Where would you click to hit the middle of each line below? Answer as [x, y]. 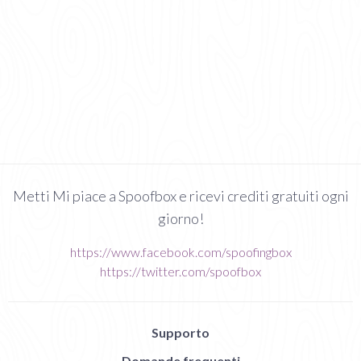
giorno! [180, 219]
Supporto [180, 333]
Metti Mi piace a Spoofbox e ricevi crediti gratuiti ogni [180, 196]
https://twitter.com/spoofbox [180, 272]
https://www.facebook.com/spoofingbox [180, 252]
